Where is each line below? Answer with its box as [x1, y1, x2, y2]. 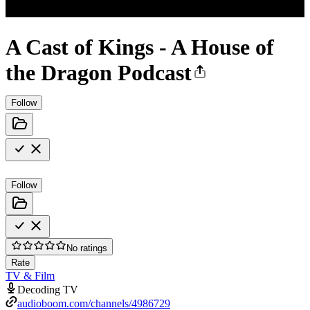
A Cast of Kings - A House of [6, 35, 274, 60]
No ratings [66, 242, 107, 253]
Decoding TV [17, 283, 78, 295]
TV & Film [6, 269, 55, 282]
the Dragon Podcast [6, 60, 192, 86]
